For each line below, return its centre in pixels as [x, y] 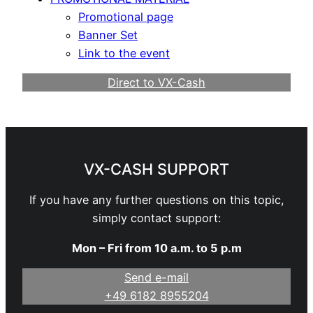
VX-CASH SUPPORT [156, 169]
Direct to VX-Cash [156, 83]
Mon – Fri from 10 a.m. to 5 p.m [156, 248]
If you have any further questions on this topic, [156, 200]
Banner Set [108, 35]
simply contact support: [156, 218]
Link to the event [124, 53]
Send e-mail [156, 277]
